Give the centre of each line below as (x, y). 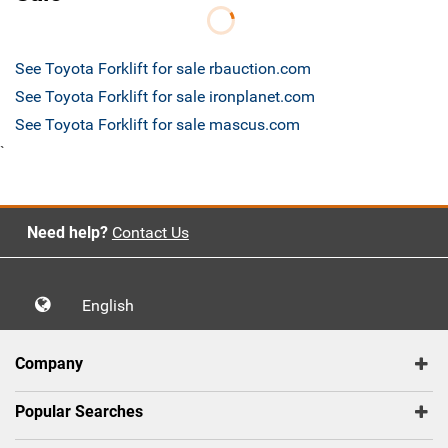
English (114, 306)
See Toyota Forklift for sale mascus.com (157, 125)
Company (49, 364)
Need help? (67, 233)
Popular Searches (79, 412)
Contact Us (150, 233)
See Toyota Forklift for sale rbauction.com (163, 69)
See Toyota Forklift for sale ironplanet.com (165, 97)
